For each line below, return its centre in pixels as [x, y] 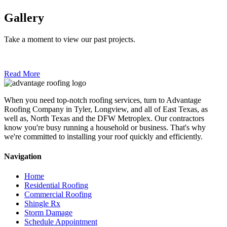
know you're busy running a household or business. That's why [105, 127]
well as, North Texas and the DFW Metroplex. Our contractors [104, 118]
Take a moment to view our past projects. [70, 39]
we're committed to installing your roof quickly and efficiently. [103, 136]
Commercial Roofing [58, 195]
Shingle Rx [42, 204]
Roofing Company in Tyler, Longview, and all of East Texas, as [106, 109]
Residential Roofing [56, 185]
